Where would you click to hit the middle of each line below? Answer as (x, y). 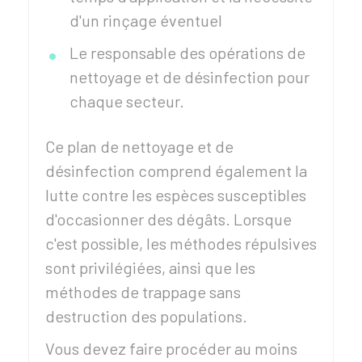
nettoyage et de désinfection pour (189, 77)
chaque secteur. (127, 101)
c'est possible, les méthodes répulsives (181, 243)
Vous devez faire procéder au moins (171, 348)
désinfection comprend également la (176, 170)
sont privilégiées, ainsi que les (150, 267)
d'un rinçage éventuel (146, 20)
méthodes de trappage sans (143, 292)
